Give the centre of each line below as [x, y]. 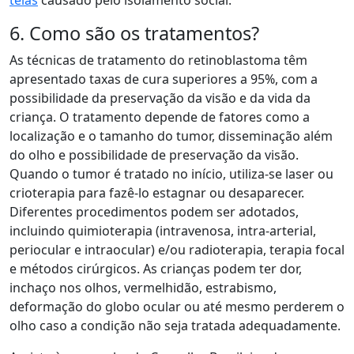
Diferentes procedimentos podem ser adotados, [154, 212]
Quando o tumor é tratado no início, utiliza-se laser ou [171, 174]
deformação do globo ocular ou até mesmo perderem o [177, 307]
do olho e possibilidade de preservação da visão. [154, 155]
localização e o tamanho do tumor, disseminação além [171, 136]
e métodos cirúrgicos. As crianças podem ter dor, [156, 269]
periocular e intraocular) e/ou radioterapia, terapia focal [177, 250]
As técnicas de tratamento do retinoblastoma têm [158, 60]
